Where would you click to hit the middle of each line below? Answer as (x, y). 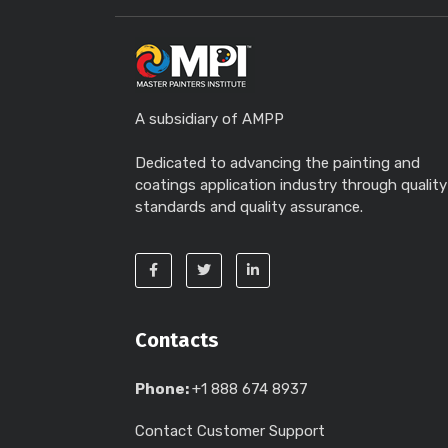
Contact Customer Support (230, 431)
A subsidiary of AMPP (209, 119)
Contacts (177, 340)
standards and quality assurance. (249, 207)
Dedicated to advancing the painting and (277, 163)
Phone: (163, 389)
